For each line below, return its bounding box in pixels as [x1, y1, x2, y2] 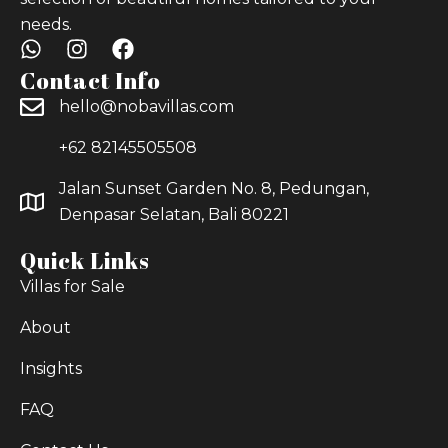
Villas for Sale [20, 276, 125, 296]
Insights [20, 358, 82, 378]
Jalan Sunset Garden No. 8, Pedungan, [59, 178, 369, 198]
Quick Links [20, 245, 150, 275]
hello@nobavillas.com [59, 96, 234, 116]
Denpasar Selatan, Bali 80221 [59, 204, 289, 224]
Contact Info [20, 65, 161, 95]
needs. [20, 14, 72, 34]
